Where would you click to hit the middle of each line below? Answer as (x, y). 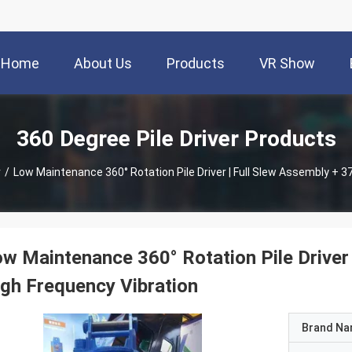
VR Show (287, 64)
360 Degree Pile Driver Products (176, 138)
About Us (103, 64)
